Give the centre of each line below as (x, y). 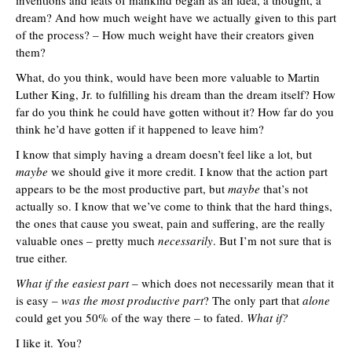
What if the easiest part (74, 283)
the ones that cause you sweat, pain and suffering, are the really (170, 223)
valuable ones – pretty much (87, 240)
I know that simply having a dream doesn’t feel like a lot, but (164, 154)
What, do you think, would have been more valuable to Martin (168, 77)
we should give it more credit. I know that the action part (188, 171)
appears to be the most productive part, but (122, 189)
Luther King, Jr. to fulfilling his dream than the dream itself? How (176, 94)
